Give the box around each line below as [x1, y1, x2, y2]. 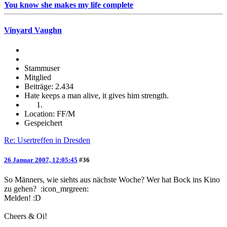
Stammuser [24, 63, 60, 72]
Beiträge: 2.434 [24, 82, 73, 91]
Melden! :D [4, 194, 41, 203]
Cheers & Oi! [4, 212, 47, 221]
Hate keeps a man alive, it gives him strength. [24, 91, 169, 100]
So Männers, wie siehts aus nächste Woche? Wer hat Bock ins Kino [4, 175, 220, 184]
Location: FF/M [24, 109, 75, 118]
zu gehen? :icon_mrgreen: [4, 184, 89, 194]
